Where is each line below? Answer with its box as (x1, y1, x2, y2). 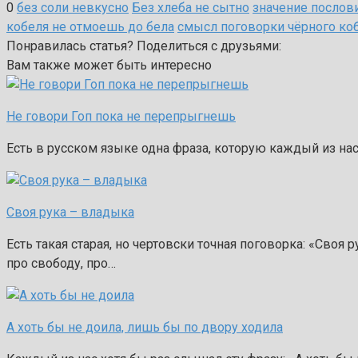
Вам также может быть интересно (6, 57, 212, 73)
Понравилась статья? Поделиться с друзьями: (6, 38, 281, 54)
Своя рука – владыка (6, 204, 134, 220)
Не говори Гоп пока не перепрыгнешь (6, 108, 236, 124)
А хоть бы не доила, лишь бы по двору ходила (6, 319, 283, 335)
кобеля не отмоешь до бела (6, 18, 174, 34)
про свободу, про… (6, 255, 116, 271)
